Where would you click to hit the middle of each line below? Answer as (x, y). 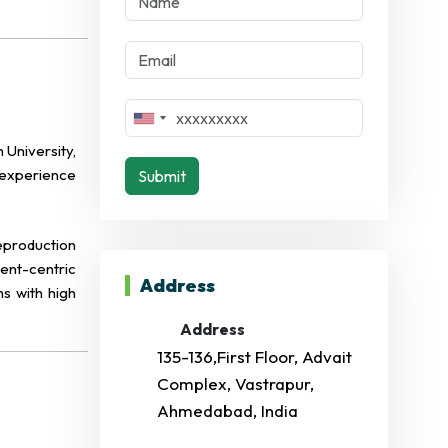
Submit (162, 176)
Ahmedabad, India (227, 410)
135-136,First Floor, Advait (254, 356)
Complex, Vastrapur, (235, 383)
